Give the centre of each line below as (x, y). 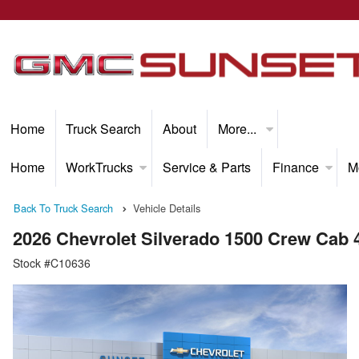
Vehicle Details (167, 208)
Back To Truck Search (63, 208)
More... (238, 129)
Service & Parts (206, 167)
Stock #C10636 (52, 263)
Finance (295, 167)
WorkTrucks (100, 167)
